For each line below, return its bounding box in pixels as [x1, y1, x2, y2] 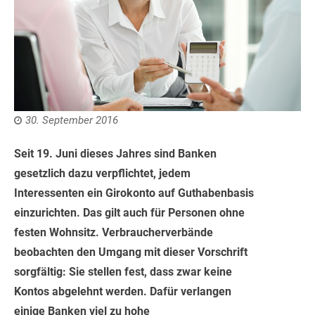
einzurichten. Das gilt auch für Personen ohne [14, 205, 245, 219]
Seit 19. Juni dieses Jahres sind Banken [14, 146, 217, 160]
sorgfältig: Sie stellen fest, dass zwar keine [14, 264, 232, 278]
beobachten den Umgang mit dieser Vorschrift [14, 245, 247, 259]
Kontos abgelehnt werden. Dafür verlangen [14, 284, 231, 298]
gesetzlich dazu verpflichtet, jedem [14, 166, 191, 180]
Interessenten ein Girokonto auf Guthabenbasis [14, 186, 254, 200]
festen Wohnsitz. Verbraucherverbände [14, 225, 213, 239]
